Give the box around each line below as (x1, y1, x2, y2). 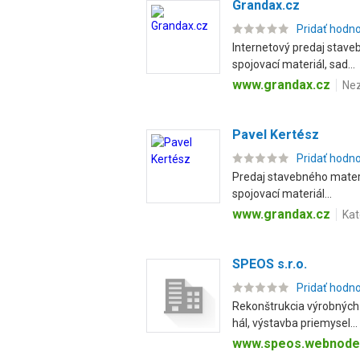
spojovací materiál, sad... (232, 58, 355, 71)
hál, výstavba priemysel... (232, 317, 358, 329)
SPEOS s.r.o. (232, 256, 307, 272)
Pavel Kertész (232, 127, 319, 142)
